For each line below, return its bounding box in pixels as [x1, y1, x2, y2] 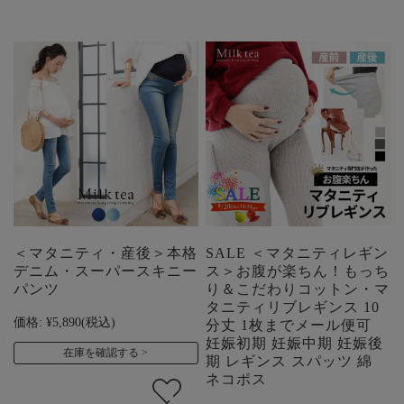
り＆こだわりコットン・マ [206, 280, 390, 297]
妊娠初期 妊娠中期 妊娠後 [206, 335, 384, 351]
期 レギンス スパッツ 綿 [206, 353, 373, 369]
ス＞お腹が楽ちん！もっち [206, 262, 390, 279]
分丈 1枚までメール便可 [206, 317, 372, 333]
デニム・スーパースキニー [14, 262, 197, 279]
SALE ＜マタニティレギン [206, 244, 390, 261]
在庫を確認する [63, 345, 140, 359]
